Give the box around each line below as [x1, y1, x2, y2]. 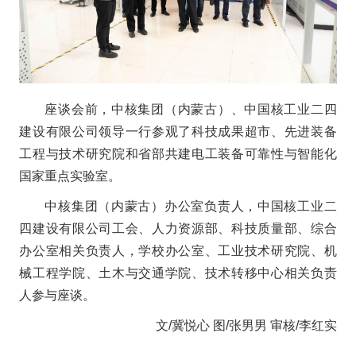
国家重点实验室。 [19, 169, 122, 184]
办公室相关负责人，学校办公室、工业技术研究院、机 [19, 244, 337, 258]
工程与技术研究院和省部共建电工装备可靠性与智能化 [19, 147, 337, 161]
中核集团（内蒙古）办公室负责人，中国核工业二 [44, 199, 337, 214]
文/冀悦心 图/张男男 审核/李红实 [155, 319, 337, 333]
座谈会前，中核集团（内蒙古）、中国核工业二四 [44, 103, 337, 117]
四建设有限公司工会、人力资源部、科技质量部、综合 [19, 222, 337, 236]
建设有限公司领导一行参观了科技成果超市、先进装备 [19, 125, 337, 139]
